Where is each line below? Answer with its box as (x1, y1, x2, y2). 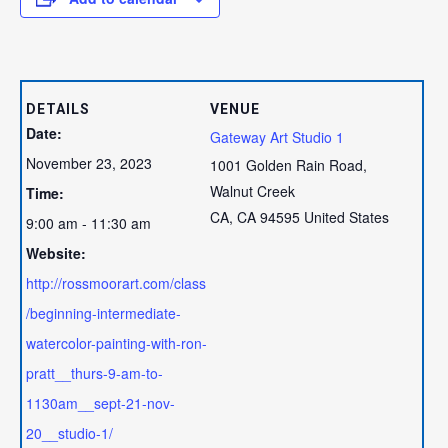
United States (303, 207, 389, 228)
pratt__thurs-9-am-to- (26, 363, 164, 384)
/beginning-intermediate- (26, 303, 182, 324)
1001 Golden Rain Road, (209, 155, 367, 176)
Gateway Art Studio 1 (209, 127, 344, 148)
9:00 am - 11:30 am (26, 213, 152, 234)
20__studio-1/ (26, 423, 114, 444)
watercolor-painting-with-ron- (26, 333, 208, 354)
